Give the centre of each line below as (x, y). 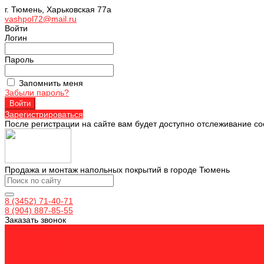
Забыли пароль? (37, 93)
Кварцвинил (28, 239)
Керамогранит (32, 248)
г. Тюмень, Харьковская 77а (58, 9)
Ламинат (22, 229)
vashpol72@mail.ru (41, 19)
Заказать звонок (35, 220)
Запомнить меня (51, 83)
